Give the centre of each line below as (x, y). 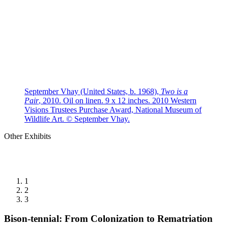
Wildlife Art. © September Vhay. (77, 119)
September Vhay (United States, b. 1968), (93, 91)
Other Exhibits (27, 136)
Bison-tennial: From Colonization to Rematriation (108, 219)
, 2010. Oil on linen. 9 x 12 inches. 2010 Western (118, 100)
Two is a (174, 91)
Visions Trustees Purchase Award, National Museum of (113, 109)
